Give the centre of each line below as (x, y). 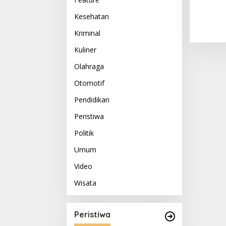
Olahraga (89, 66)
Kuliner (85, 50)
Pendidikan (92, 100)
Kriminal (87, 33)
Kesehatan (92, 16)
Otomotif (89, 83)
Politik (84, 133)
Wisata (85, 183)
